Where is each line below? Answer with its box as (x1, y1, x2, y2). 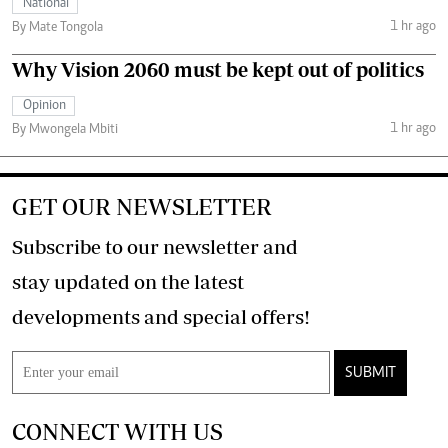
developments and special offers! (251, 305, 310, 329)
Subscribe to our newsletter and (12, 235, 298, 259)
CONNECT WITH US (12, 418, 223, 446)
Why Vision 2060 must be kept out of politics (12, 58, 424, 82)
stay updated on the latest (12, 270, 244, 294)
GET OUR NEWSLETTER (12, 193, 272, 221)
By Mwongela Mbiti (12, 123, 118, 138)
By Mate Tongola (12, 21, 103, 36)
